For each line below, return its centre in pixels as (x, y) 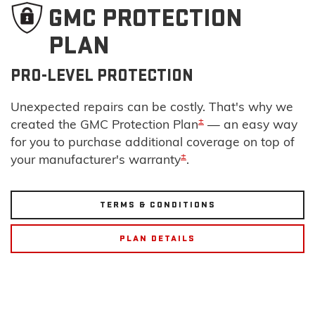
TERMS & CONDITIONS (157, 205)
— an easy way (251, 123)
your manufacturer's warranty (96, 159)
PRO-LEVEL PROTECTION (102, 76)
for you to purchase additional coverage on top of (153, 141)
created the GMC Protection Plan (104, 123)
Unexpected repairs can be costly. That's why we (152, 106)
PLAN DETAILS (157, 238)
